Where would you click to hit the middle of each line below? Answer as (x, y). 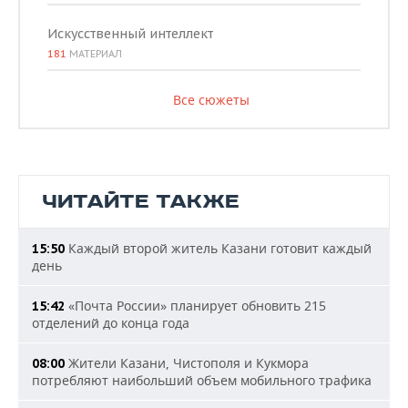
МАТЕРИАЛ (94, 54)
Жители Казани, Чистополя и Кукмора (187, 363)
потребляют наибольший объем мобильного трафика (202, 381)
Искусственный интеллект (130, 34)
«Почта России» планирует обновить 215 (195, 306)
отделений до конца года (111, 323)
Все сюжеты (211, 100)
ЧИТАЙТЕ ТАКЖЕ (141, 202)
